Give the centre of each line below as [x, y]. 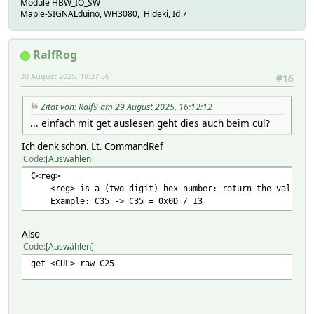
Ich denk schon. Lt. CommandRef [93, 147]
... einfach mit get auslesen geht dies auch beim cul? [150, 123]
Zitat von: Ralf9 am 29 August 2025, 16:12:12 [127, 107]
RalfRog [55, 55]
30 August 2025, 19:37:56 [65, 76]
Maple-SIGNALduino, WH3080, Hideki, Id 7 [104, 14]
